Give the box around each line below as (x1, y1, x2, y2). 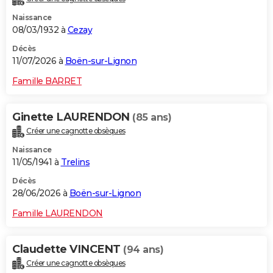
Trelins (60, 156, 90, 168)
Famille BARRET (12, 75, 82, 87)
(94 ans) (123, 243, 163, 255)
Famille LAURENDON (12, 207, 103, 219)
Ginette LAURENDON (12, 110, 132, 124)
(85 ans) (132, 111, 171, 123)
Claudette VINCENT (12, 242, 123, 256)
